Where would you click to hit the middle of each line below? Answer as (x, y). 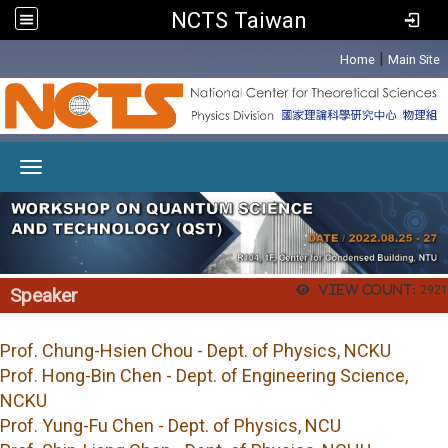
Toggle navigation (284, 169)
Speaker (43, 295)
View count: (367, 289)
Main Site (414, 59)
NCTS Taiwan (239, 20)
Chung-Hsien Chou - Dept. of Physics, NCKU (216, 351)
